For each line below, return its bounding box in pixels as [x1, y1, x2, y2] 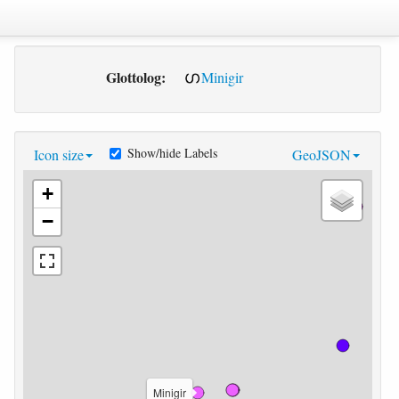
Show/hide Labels [126, 144, 217, 161]
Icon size [33, 145, 84, 164]
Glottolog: [105, 67, 166, 87]
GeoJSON [291, 145, 351, 164]
